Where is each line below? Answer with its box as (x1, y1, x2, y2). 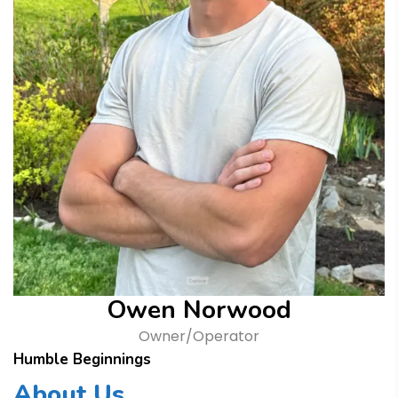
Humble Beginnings (13, 348, 151, 370)
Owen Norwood (107, 292, 291, 327)
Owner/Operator (139, 325, 259, 346)
